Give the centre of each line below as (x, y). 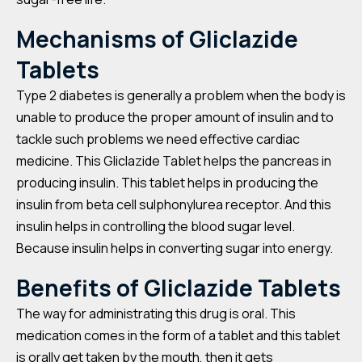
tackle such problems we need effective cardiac (158, 139)
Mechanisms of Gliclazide (157, 39)
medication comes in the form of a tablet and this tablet (178, 335)
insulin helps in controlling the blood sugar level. (156, 226)
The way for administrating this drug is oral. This (156, 314)
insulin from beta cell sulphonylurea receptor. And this (174, 204)
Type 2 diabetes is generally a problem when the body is (181, 95)
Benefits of (78, 288)
